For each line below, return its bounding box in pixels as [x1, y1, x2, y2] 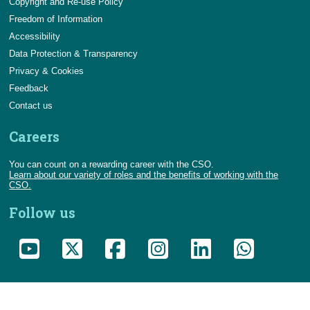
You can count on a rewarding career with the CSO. [9, 158, 215, 170]
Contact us [9, 100, 53, 111]
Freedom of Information [9, 13, 103, 24]
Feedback [9, 82, 49, 93]
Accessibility [9, 30, 61, 42]
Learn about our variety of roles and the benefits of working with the [9, 169, 279, 180]
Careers [9, 127, 60, 145]
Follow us [9, 203, 76, 221]
